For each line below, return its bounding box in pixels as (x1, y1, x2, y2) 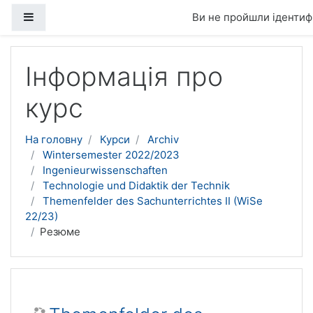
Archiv (147, 133, 179, 146)
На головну (25, 133, 82, 146)
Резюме (40, 225, 80, 238)
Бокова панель (34, 10, 109, 23)
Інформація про (25, 61, 223, 92)
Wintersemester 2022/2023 (43, 148, 180, 161)
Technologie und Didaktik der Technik (43, 179, 230, 192)
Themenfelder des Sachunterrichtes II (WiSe (43, 194, 263, 208)
